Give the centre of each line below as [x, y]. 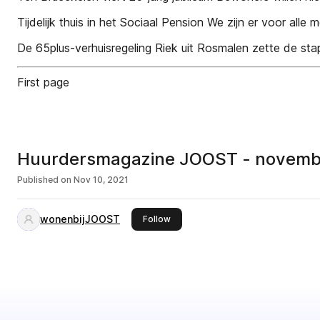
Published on [44, 180]
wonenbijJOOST [80, 219]
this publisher [199, 218]
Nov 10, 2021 [101, 180]
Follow [157, 219]
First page [43, 82]
